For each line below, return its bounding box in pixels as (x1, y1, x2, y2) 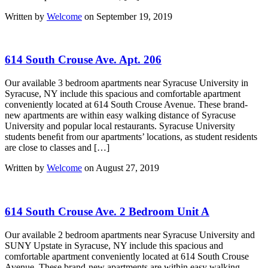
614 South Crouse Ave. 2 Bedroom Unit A (5, 205, 209, 218)
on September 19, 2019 (82, 11, 172, 22)
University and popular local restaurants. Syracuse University (5, 121, 235, 132)
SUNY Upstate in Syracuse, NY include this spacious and (5, 240, 223, 251)
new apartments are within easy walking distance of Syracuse (5, 110, 236, 121)
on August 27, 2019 (82, 163, 159, 173)
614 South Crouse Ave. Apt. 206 (5, 53, 162, 66)
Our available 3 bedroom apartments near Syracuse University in (5, 78, 248, 89)
